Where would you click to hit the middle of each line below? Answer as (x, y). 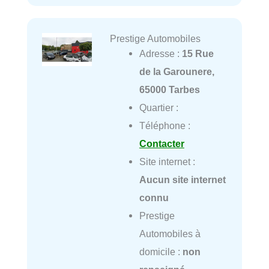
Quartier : (159, 107)
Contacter (162, 143)
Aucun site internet (182, 179)
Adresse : (160, 53)
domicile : (161, 251)
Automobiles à (170, 233)
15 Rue (198, 53)
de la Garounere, (177, 71)
